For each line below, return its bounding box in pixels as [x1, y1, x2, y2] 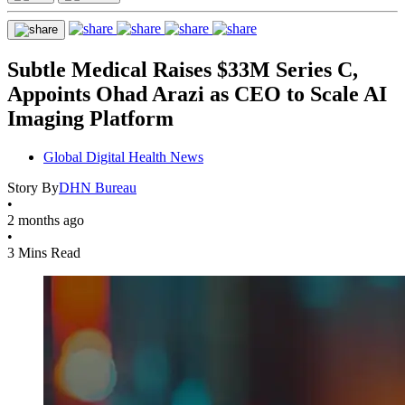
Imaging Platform [7, 106, 174, 130]
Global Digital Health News [43, 148, 203, 165]
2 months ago [7, 212, 84, 228]
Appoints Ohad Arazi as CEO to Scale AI [7, 81, 387, 106]
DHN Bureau [59, 179, 137, 195]
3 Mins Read [7, 244, 80, 260]
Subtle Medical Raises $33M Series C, [7, 57, 358, 81]
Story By [7, 179, 59, 195]
